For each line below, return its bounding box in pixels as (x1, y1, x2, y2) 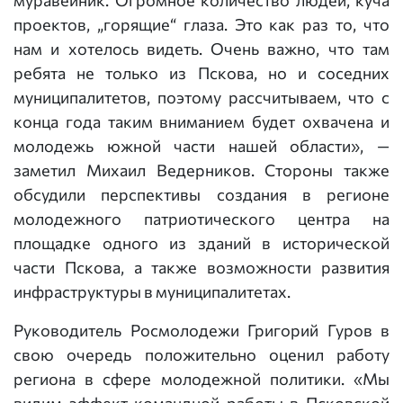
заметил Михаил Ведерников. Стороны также (13, 160, 390, 180)
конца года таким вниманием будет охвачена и (13, 112, 390, 131)
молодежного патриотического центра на (13, 209, 390, 228)
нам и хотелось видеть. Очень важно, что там (13, 39, 390, 58)
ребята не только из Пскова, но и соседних (13, 63, 390, 83)
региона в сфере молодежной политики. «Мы (13, 369, 390, 389)
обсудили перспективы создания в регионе (13, 184, 390, 204)
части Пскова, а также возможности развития (13, 257, 390, 277)
